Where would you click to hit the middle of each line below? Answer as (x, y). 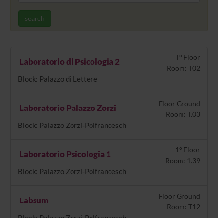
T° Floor (188, 57)
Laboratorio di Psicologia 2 (69, 61)
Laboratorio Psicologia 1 (64, 154)
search (35, 18)
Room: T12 (184, 206)
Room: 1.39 (183, 160)
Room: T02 (184, 68)
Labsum (33, 200)
